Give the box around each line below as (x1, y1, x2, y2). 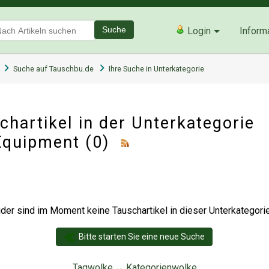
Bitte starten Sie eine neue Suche (78, 231, 205, 241)
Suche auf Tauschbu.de (13, 64, 94, 73)
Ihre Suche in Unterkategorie (109, 64, 204, 73)
